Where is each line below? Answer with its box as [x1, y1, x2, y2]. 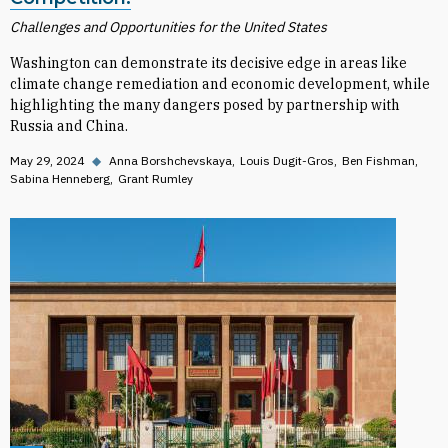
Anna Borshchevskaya [109, 153, 232, 168]
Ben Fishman [342, 153, 415, 168]
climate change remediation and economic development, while [10, 75, 430, 93]
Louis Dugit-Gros [240, 153, 334, 168]
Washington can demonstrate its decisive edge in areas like [10, 54, 407, 72]
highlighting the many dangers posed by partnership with [10, 96, 400, 114]
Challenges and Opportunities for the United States [10, 18, 327, 36]
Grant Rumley [118, 171, 193, 186]
